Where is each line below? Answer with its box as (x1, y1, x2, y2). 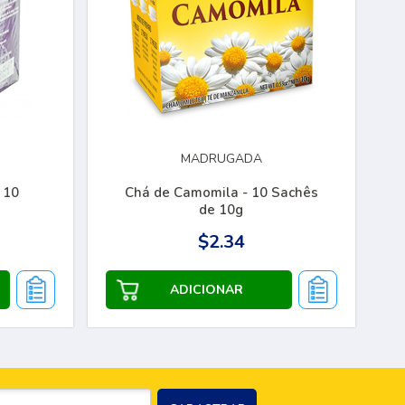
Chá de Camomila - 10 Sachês (124, 184, 242, 202)
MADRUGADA (180, 150, 262, 168)
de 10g (199, 201, 244, 220)
